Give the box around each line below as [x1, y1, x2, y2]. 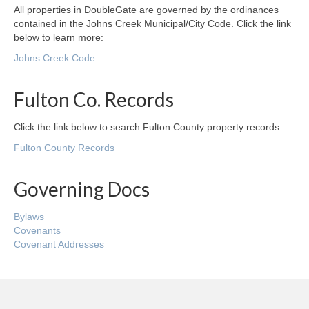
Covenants [14, 225, 61, 237]
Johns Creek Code [14, 52, 95, 64]
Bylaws [14, 211, 44, 223]
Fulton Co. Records [14, 88, 174, 112]
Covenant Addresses [14, 239, 104, 250]
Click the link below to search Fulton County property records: [14, 121, 282, 133]
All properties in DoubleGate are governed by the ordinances [14, 4, 279, 16]
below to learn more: [14, 32, 103, 43]
